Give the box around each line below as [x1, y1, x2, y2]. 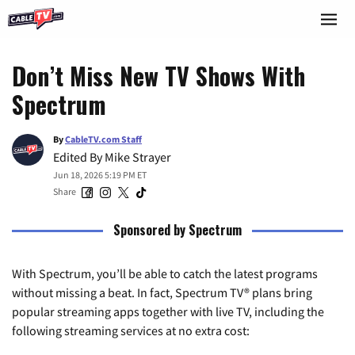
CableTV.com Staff [65, 132, 142, 145]
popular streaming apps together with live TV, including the [12, 303, 324, 319]
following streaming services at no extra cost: [12, 322, 250, 338]
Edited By [53, 148, 105, 165]
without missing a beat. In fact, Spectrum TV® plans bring [12, 284, 312, 300]
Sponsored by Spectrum [113, 219, 242, 239]
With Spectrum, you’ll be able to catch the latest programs [12, 265, 318, 281]
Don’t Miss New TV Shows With [12, 57, 305, 94]
